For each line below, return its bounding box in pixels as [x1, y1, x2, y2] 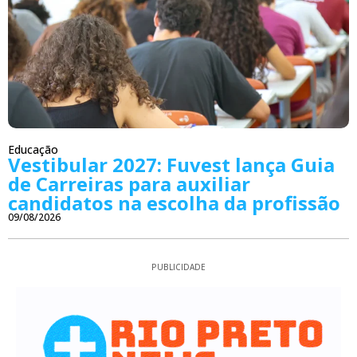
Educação [8, 142, 58, 158]
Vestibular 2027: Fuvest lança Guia [8, 151, 335, 178]
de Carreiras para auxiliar [8, 171, 250, 198]
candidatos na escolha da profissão [8, 190, 340, 217]
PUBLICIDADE [151, 261, 206, 273]
